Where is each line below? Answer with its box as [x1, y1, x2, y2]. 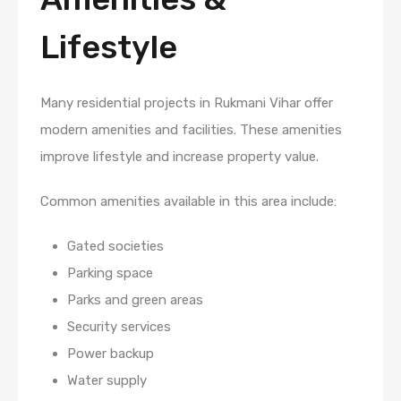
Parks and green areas [67, 291, 203, 308]
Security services [67, 318, 171, 335]
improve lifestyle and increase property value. [40, 148, 319, 165]
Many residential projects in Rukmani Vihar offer [40, 94, 333, 111]
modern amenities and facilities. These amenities [40, 121, 342, 138]
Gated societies [67, 237, 164, 254]
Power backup [67, 345, 154, 362]
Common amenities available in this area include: [40, 192, 337, 209]
